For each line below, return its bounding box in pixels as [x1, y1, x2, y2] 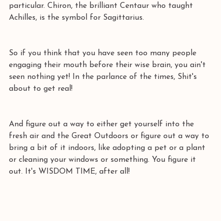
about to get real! [9, 85, 75, 93]
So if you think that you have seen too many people [9, 49, 199, 57]
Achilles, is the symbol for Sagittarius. [9, 14, 147, 22]
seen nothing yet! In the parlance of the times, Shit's [9, 73, 199, 81]
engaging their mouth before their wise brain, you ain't [9, 61, 208, 69]
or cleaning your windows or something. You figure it [9, 156, 198, 164]
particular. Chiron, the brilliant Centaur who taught [9, 2, 195, 10]
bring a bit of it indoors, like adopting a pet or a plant [9, 144, 208, 152]
